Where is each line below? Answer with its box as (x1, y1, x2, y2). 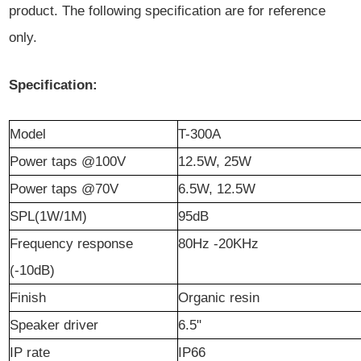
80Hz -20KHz (178, 236, 259, 251)
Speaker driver (10, 317, 98, 333)
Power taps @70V (10, 181, 118, 197)
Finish (10, 290, 46, 305)
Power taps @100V (10, 154, 126, 169)
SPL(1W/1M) (10, 209, 87, 224)
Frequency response (10, 236, 133, 251)
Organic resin (178, 290, 259, 305)
